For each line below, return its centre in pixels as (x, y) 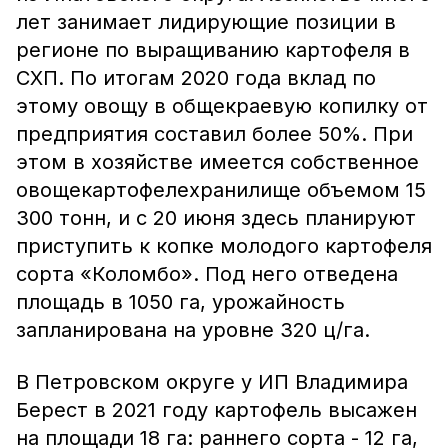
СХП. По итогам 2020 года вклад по (196, 78)
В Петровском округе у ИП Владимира (212, 382)
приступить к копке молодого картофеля (224, 246)
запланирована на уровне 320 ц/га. (193, 330)
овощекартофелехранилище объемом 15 (221, 190)
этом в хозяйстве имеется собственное (217, 162)
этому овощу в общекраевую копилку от (222, 106)
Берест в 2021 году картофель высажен (216, 410)
